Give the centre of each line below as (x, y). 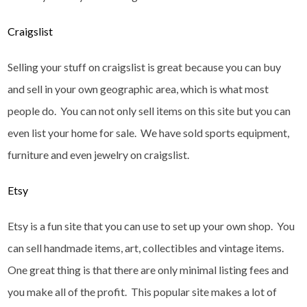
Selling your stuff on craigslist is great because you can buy (145, 66)
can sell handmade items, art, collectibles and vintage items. (147, 247)
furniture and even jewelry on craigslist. (99, 154)
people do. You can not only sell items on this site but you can (149, 110)
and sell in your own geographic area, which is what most (138, 88)
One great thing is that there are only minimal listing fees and (148, 269)
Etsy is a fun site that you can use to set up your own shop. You (151, 225)
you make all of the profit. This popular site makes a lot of (143, 291)
